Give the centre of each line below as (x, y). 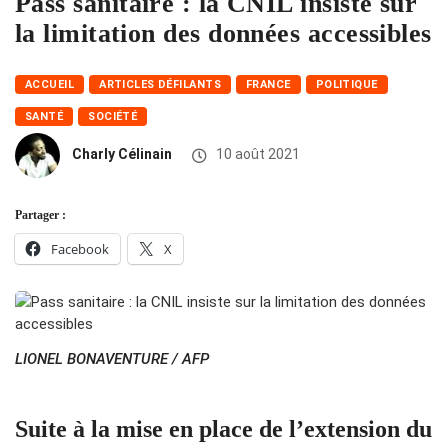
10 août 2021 (256, 154)
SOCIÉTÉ (113, 117)
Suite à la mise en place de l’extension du (223, 429)
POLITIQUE (346, 85)
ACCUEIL (50, 85)
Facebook (80, 249)
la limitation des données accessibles (223, 34)
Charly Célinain (122, 154)
